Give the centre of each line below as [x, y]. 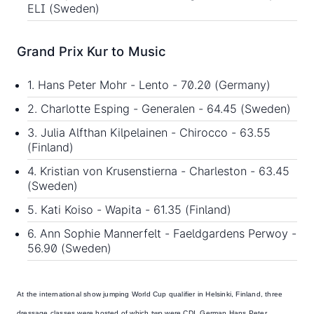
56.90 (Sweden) [69, 248]
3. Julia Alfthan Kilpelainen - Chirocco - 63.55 [149, 133]
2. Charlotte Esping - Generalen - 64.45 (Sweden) [159, 109]
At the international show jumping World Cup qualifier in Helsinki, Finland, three [150, 294]
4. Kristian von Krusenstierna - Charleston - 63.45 [158, 171]
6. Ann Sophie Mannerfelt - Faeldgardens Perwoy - [162, 234]
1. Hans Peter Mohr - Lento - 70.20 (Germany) [149, 85]
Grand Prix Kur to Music [91, 51]
